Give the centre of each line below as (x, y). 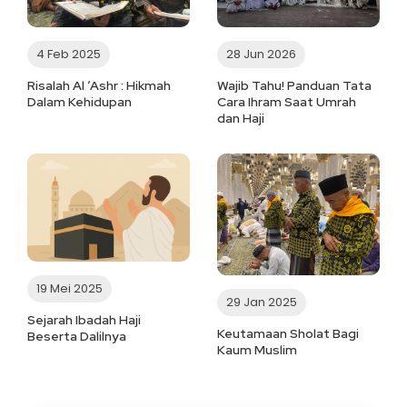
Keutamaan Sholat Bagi (288, 334)
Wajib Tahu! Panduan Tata (294, 85)
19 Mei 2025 (69, 289)
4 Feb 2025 (69, 54)
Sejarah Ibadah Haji (84, 320)
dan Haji (241, 118)
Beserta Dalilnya (77, 337)
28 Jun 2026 (261, 54)
